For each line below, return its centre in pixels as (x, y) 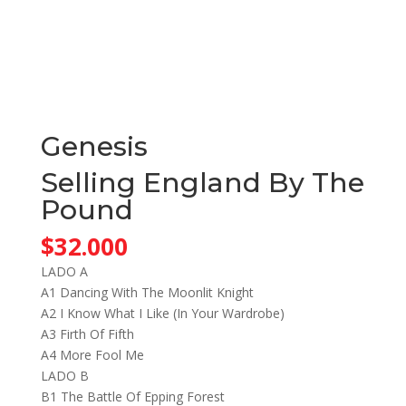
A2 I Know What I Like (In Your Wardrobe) (162, 314)
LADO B (64, 376)
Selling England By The (202, 183)
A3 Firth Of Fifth (87, 334)
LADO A (64, 272)
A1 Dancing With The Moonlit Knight (147, 293)
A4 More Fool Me (92, 355)
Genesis (94, 147)
